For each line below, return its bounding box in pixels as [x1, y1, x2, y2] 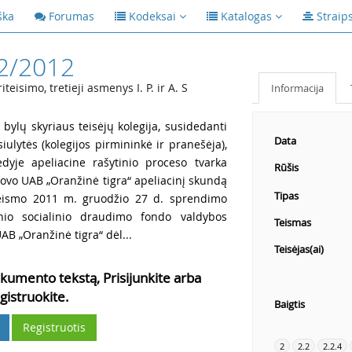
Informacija [270, 81, 324, 95]
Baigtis [273, 297, 305, 311]
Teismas [273, 215, 311, 229]
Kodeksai [129, 9, 176, 24]
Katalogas [221, 9, 272, 24]
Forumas [49, 9, 94, 24]
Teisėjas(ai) [273, 242, 324, 256]
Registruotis [23, 320, 86, 335]
